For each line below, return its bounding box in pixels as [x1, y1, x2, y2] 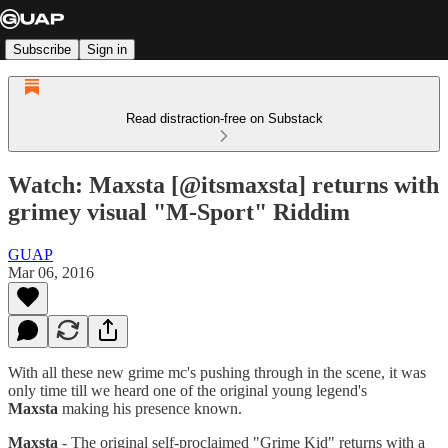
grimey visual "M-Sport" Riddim [8, 198, 350, 225]
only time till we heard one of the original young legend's [8, 381, 367, 399]
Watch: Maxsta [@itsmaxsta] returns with [8, 171, 439, 198]
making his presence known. [62, 399, 242, 417]
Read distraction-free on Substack [125, 111, 323, 126]
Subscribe [13, 41, 71, 57]
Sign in [87, 41, 127, 57]
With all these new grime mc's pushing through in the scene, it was [8, 363, 426, 381]
